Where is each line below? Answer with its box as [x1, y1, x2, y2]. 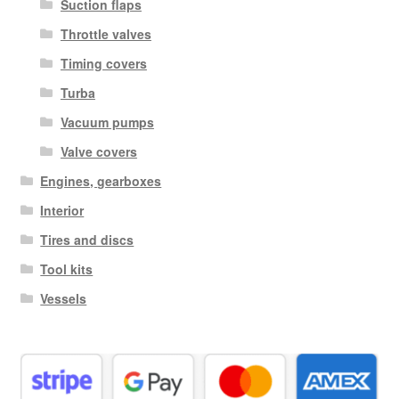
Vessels [40, 289, 87, 307]
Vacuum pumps [60, 112, 154, 131]
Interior [40, 200, 85, 219]
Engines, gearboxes [40, 171, 162, 190]
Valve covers [60, 142, 137, 160]
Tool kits [40, 259, 94, 278]
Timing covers [60, 53, 147, 72]
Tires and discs [40, 230, 134, 248]
